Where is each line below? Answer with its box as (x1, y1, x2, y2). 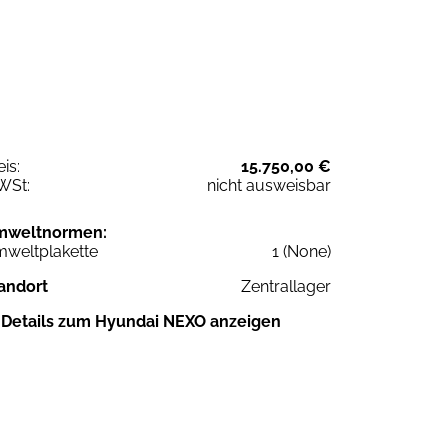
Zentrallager (241, 276, 331, 296)
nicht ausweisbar (207, 175, 331, 195)
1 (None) (272, 241, 331, 261)
